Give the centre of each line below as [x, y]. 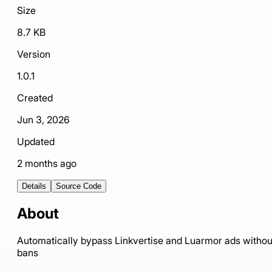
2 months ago [47, 164]
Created [35, 98]
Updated [36, 142]
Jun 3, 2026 [43, 120]
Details [34, 186]
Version [34, 54]
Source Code [79, 186]
